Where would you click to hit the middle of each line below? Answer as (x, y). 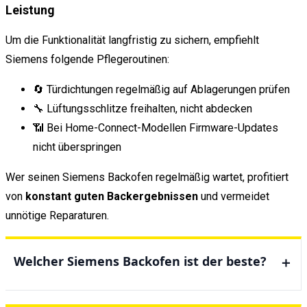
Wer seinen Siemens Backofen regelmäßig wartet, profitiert (147, 177)
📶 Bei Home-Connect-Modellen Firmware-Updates (156, 128)
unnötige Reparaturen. (57, 216)
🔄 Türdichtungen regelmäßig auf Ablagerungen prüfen (161, 90)
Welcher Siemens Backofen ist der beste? (140, 261)
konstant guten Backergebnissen (112, 197)
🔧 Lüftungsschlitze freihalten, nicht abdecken (143, 109)
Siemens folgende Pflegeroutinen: (87, 60)
